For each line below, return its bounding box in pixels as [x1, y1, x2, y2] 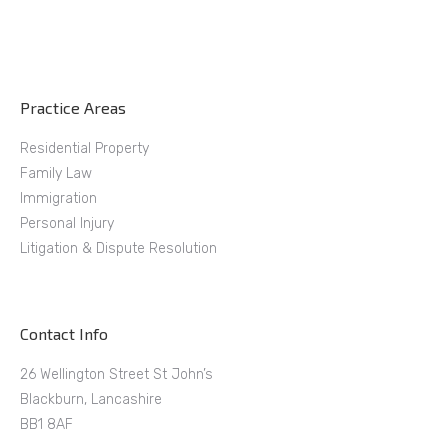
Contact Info [20, 324, 108, 344]
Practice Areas [20, 98, 126, 118]
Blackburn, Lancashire [20, 391, 162, 409]
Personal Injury [20, 215, 114, 233]
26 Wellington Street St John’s [20, 366, 213, 384]
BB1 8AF [20, 416, 73, 434]
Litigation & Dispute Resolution [20, 240, 217, 258]
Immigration [20, 190, 97, 208]
